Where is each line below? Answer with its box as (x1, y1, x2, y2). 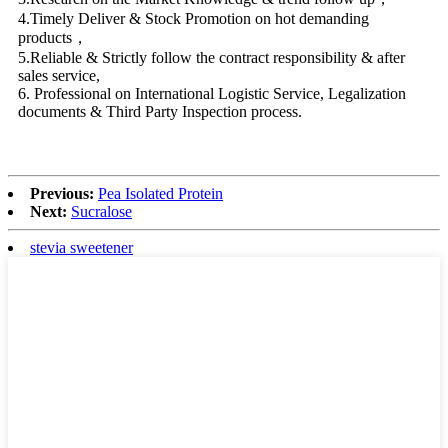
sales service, (18, 66, 100, 84)
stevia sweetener (30, 238, 133, 256)
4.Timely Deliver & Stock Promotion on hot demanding (18, 9, 369, 27)
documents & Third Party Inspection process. (18, 102, 302, 120)
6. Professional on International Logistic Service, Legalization (18, 84, 406, 102)
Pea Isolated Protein (98, 184, 223, 202)
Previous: (30, 184, 94, 202)
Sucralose (71, 202, 132, 220)
